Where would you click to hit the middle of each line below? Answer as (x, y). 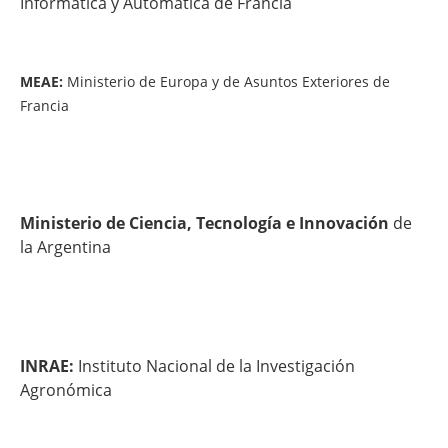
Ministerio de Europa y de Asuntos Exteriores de (226, 82)
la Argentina (65, 247)
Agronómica (66, 389)
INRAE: (49, 365)
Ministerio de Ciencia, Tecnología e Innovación (204, 223)
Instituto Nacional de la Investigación (216, 365)
